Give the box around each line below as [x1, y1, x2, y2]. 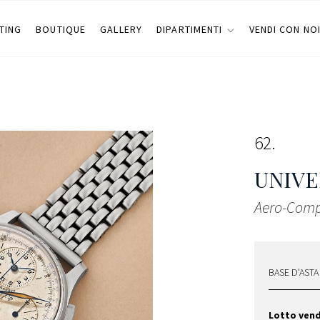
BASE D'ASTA [269, 266, 319, 279]
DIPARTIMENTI [156, 23, 223, 36]
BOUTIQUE [36, 23, 86, 36]
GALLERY [100, 23, 143, 36]
